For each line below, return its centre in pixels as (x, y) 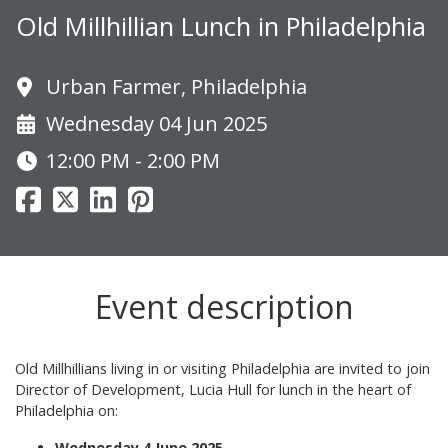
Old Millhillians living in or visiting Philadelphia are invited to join (222, 369)
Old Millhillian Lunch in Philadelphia (221, 27)
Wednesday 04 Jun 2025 (156, 124)
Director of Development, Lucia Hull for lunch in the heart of (213, 390)
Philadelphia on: (66, 411)
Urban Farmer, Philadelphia (176, 87)
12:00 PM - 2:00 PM (133, 161)
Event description (224, 307)
